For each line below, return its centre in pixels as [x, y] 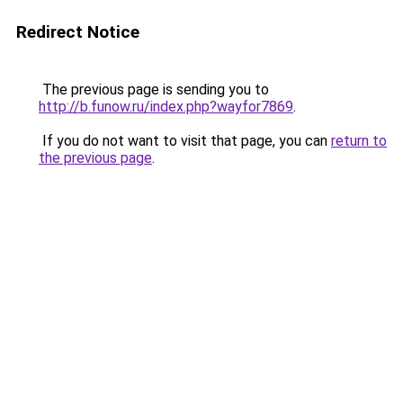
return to [359, 141]
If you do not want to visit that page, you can [185, 141]
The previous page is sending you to [154, 90]
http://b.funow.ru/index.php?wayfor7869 [166, 107]
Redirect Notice [78, 32]
